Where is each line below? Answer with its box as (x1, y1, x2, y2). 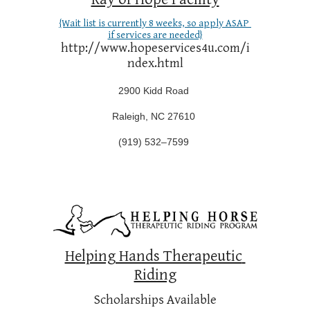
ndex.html (127, 56, 183, 71)
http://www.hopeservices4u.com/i (60, 41, 250, 56)
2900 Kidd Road (118, 85, 189, 97)
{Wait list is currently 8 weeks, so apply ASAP (59, 17, 249, 30)
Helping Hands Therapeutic (64, 246, 242, 265)
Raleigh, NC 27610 (112, 111, 198, 122)
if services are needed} (107, 29, 203, 42)
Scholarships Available (93, 292, 217, 307)
